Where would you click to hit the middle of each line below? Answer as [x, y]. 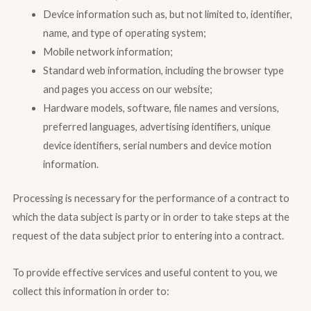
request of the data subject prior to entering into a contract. [148, 235]
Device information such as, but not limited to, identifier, [167, 15]
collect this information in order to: [91, 291]
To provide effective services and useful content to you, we [145, 272]
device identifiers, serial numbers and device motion [157, 146]
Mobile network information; [108, 52]
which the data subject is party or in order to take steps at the [151, 217]
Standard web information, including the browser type [163, 71]
